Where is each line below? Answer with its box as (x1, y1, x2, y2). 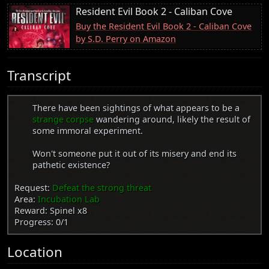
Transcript (7, 65, 71, 85)
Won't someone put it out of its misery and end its (32, 148, 237, 160)
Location (7, 243, 62, 262)
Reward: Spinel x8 (14, 205, 87, 217)
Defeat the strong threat (52, 182, 151, 194)
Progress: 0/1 (14, 216, 68, 228)
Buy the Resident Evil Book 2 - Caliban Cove (76, 20, 252, 32)
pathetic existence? (32, 159, 110, 171)
